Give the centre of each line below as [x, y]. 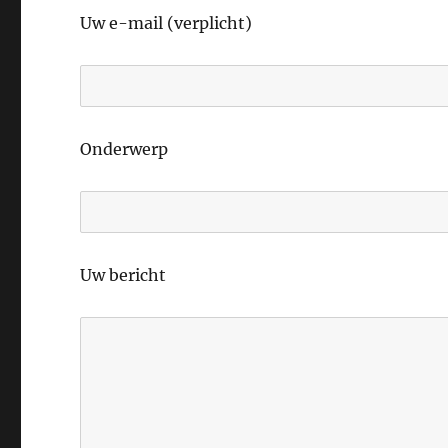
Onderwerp [124, 149]
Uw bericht [123, 275]
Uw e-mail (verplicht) [166, 23]
